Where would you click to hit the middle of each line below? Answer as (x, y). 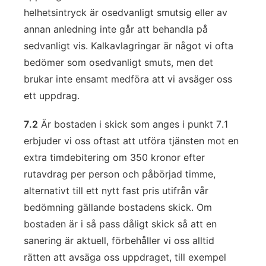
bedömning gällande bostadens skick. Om (118, 207)
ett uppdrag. (52, 96)
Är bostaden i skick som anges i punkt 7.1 (133, 124)
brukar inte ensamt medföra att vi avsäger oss (128, 79)
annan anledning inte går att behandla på (116, 29)
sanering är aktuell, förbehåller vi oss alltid (119, 240)
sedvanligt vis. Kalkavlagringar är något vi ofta (129, 46)
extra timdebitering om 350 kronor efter (114, 157)
